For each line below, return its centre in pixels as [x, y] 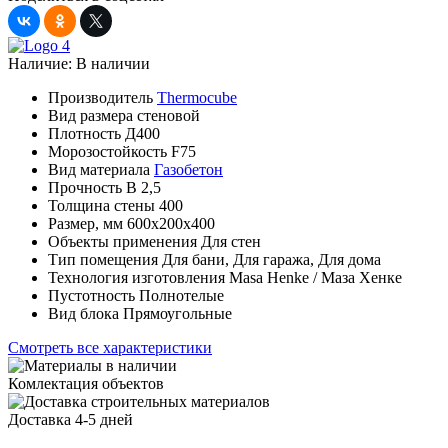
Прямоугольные [177, 313]
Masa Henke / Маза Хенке [315, 277]
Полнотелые [181, 295]
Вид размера [90, 115]
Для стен [231, 241]
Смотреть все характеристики [110, 347]
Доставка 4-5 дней [70, 419]
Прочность [85, 187]
